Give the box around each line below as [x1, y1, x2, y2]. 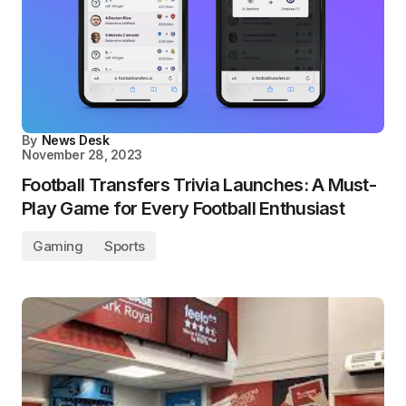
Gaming [33, 237, 83, 255]
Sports [104, 237, 145, 255]
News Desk [41, 132, 110, 148]
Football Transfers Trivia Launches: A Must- [22, 174, 377, 196]
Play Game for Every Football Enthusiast [22, 198, 344, 219]
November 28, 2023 [22, 147, 142, 162]
